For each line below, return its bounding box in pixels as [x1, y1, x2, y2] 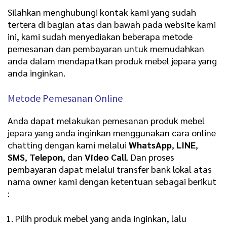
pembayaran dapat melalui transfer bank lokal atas [8, 163, 212, 175]
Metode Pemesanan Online [8, 91, 123, 104]
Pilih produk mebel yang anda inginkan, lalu [15, 212, 186, 224]
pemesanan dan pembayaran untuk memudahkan [8, 42, 204, 54]
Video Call [85, 150, 127, 163]
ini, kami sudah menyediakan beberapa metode [8, 30, 193, 42]
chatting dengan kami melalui [8, 138, 129, 150]
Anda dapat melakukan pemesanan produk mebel [8, 114, 205, 126]
